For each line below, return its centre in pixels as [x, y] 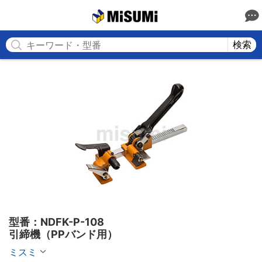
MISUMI [173, 15]
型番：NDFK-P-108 [56, 222]
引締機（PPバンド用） [63, 234]
